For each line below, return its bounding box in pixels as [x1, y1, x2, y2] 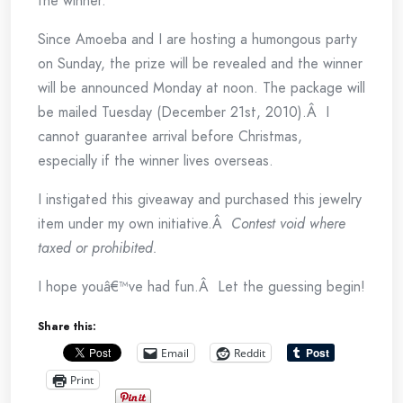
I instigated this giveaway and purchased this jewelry [38, 189, 362, 210]
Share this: [38, 318, 96, 335]
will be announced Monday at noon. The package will [38, 77, 365, 98]
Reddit [234, 345, 265, 361]
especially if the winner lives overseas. [38, 150, 273, 171]
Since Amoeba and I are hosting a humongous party [38, 29, 357, 49]
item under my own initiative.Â [38, 213, 231, 234]
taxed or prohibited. [38, 237, 157, 258]
